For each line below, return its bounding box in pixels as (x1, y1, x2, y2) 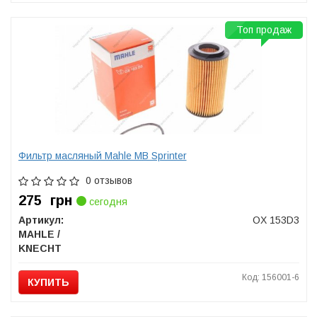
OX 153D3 (252, 214, 299, 226)
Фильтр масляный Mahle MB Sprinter (18, 150, 187, 161)
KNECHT (18, 243, 62, 254)
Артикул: (18, 214, 64, 226)
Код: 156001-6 (241, 272, 299, 282)
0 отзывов (85, 175, 132, 186)
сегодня (86, 196, 127, 207)
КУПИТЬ (27, 277, 69, 288)
